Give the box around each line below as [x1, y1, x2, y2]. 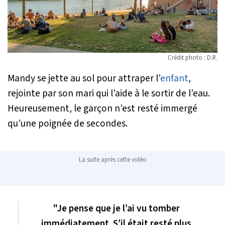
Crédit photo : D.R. [168, 53, 217, 63]
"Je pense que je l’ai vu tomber [53, 201, 180, 216]
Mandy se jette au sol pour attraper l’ [8, 71, 160, 86]
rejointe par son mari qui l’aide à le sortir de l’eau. [8, 86, 210, 101]
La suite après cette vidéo [78, 155, 147, 165]
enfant [160, 71, 188, 86]
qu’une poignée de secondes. [8, 117, 128, 131]
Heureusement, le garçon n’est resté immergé [8, 101, 197, 116]
